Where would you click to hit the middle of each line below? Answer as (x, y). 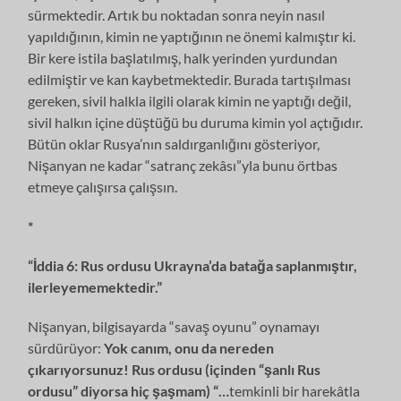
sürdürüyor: (66, 347)
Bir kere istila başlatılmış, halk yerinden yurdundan (183, 57)
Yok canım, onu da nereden (189, 347)
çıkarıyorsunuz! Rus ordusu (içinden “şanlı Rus (175, 369)
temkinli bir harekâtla (295, 390)
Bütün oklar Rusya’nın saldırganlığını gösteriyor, (174, 143)
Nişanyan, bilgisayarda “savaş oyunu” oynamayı (174, 326)
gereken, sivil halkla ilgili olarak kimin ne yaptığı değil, (190, 100)
